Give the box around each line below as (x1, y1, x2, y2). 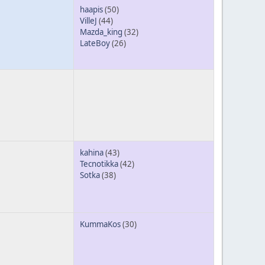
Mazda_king (80, 26, 122, 37)
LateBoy (80, 37, 110, 49)
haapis (80, 4, 103, 15)
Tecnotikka (80, 158, 118, 169)
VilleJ (80, 15, 97, 26)
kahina (80, 147, 104, 158)
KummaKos (80, 218, 121, 230)
